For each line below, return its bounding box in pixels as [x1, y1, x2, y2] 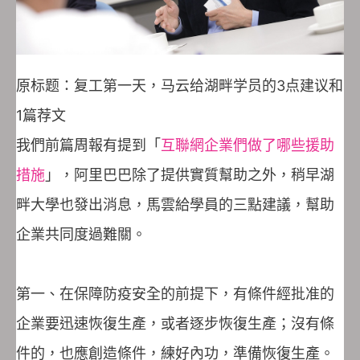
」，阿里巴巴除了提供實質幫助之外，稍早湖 [45, 166, 334, 184]
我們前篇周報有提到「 [16, 137, 161, 154]
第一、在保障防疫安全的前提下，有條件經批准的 [16, 285, 334, 303]
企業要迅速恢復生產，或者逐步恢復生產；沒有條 [16, 315, 334, 333]
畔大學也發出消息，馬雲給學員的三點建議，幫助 [16, 196, 334, 214]
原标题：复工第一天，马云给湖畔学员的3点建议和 [16, 77, 343, 95]
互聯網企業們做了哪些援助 [161, 137, 334, 154]
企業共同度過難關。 [16, 226, 146, 243]
